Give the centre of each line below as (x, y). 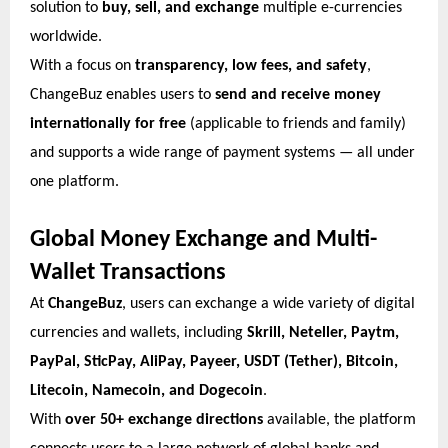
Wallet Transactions (128, 272)
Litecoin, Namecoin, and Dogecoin (146, 390)
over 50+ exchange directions (164, 419)
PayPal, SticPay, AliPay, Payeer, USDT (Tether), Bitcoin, (214, 361)
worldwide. (66, 36)
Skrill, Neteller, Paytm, (323, 332)
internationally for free (108, 123)
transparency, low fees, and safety (251, 65)
